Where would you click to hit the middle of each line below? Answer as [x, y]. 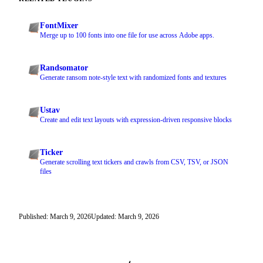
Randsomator [64, 68]
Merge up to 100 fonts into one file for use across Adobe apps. [127, 36]
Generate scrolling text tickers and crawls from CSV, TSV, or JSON [134, 162]
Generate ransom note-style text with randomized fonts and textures [133, 78]
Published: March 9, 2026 [55, 217]
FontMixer [59, 26]
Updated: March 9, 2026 [125, 217]
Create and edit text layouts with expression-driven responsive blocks [136, 120]
